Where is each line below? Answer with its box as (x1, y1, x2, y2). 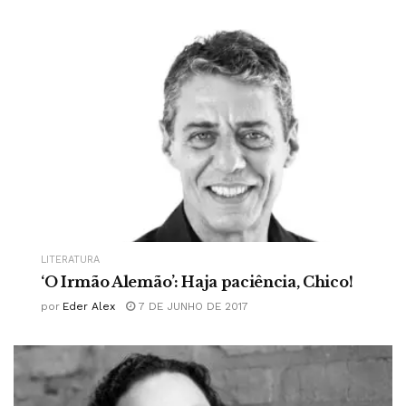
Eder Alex (63, 299, 115, 313)
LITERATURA (41, 253, 100, 266)
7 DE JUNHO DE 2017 (135, 299, 248, 313)
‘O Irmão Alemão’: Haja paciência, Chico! (41, 272, 353, 291)
